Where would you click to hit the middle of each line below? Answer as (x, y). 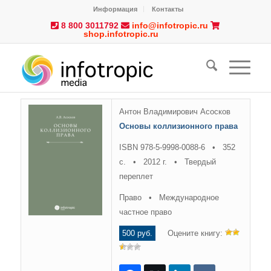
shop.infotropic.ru (121, 34)
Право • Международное (169, 198)
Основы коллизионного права (178, 126)
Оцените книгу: (190, 233)
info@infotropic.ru (170, 26)
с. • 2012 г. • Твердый (167, 162)
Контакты (168, 9)
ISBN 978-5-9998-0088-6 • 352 (177, 148)
